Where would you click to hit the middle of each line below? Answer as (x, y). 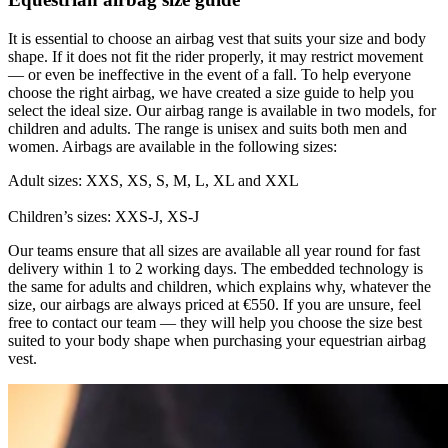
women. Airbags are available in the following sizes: (172, 146)
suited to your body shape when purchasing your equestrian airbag (217, 340)
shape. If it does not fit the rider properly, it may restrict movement (215, 56)
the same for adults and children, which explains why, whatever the (219, 286)
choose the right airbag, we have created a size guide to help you (211, 92)
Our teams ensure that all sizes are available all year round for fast (214, 250)
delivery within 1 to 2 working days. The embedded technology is (215, 268)
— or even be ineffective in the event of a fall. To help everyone (209, 74)
